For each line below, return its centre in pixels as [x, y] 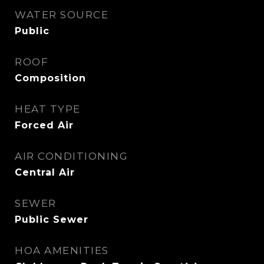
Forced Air [44, 125]
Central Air [45, 172]
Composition [50, 78]
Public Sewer [52, 220]
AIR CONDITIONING [71, 156]
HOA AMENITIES [62, 250]
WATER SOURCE [62, 15]
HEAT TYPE [48, 109]
